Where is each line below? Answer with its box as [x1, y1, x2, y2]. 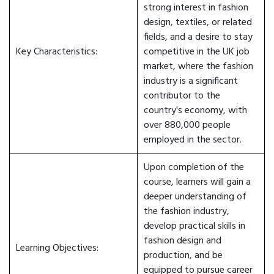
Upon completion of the [144, 160, 244, 176]
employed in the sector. [144, 132, 242, 148]
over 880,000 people [144, 117, 231, 133]
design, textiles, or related [144, 15, 252, 31]
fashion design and [144, 233, 221, 249]
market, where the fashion [144, 59, 253, 75]
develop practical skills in [144, 218, 245, 234]
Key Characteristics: [16, 44, 97, 60]
